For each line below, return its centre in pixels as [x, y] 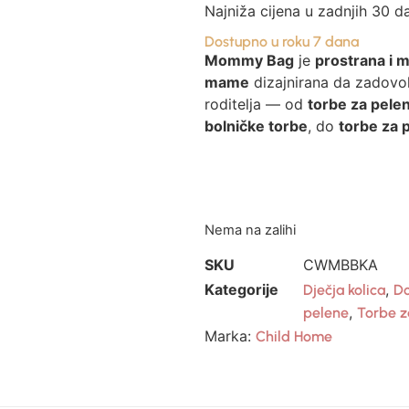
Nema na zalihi [250, 231]
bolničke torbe [256, 126]
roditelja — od [256, 104]
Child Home [294, 337]
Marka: [230, 336]
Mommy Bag [249, 60]
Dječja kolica [344, 289]
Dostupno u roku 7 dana [282, 41]
